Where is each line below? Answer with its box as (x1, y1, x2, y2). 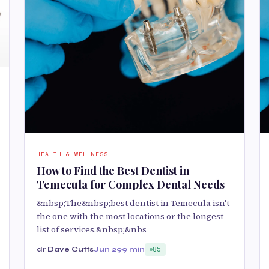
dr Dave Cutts (37, 245, 94, 253)
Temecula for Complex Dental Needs (37, 177, 225, 192)
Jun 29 (94, 245, 122, 253)
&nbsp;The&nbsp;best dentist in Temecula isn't (37, 197, 229, 209)
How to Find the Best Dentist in (37, 163, 189, 178)
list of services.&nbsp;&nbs (37, 223, 147, 235)
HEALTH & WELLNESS (37, 150, 108, 158)
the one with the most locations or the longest (37, 210, 223, 222)
